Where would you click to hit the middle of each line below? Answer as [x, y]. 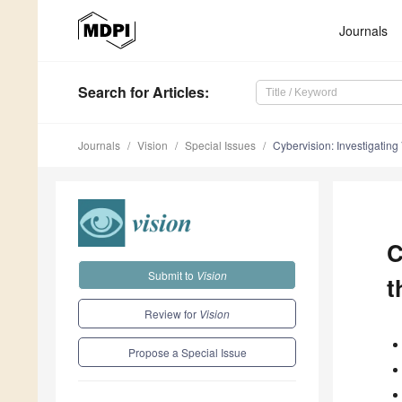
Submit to [172, 275]
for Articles [166, 92]
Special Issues [220, 145]
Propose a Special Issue [187, 352]
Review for [172, 313]
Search [102, 92]
